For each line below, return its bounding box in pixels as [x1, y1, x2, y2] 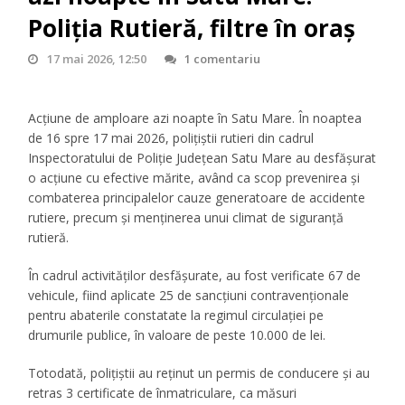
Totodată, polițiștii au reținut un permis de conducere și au [28, 364, 371, 382]
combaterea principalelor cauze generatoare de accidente [28, 189, 366, 207]
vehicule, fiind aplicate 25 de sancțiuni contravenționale [28, 287, 350, 305]
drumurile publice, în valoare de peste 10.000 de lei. [28, 326, 326, 344]
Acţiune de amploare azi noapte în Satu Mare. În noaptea [28, 109, 363, 127]
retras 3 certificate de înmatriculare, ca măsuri [28, 384, 297, 402]
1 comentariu [184, 51, 260, 68]
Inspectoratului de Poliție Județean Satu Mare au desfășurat [28, 149, 377, 167]
